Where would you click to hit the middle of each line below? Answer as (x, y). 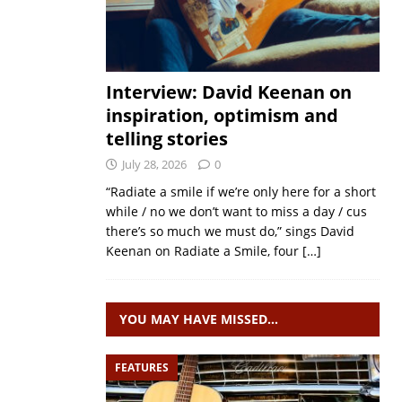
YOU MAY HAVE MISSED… (198, 319)
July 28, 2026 (154, 164)
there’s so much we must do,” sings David (230, 231)
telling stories (166, 139)
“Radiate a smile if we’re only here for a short (240, 192)
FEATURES (141, 367)
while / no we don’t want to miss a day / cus (236, 211)
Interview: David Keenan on (228, 92)
